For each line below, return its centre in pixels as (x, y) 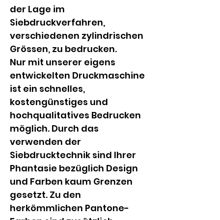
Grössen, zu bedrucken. (63, 49)
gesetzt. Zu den (46, 195)
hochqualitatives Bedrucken (76, 115)
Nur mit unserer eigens (64, 62)
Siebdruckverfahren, (58, 22)
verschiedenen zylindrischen (78, 36)
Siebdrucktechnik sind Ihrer (74, 155)
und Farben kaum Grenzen (72, 181)
